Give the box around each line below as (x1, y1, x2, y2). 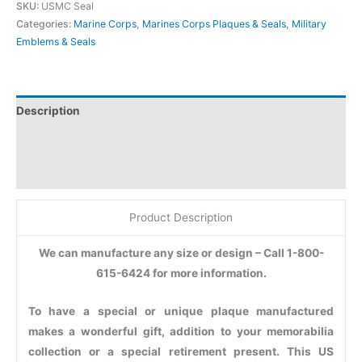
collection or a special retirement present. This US (27, 345, 335, 359)
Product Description (129, 211, 233, 225)
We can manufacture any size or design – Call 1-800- (38, 246, 324, 260)
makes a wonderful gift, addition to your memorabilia (27, 325, 335, 339)
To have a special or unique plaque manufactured (27, 305, 335, 318)
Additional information (16, 135, 138, 149)
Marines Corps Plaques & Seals (142, 17, 286, 30)
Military (292, 17, 326, 30)
